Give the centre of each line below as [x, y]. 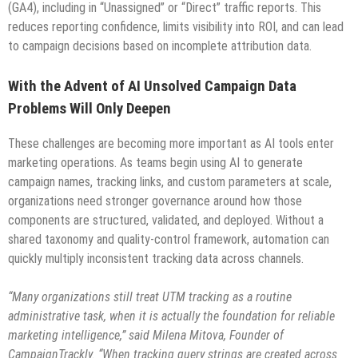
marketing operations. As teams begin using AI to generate [155, 163]
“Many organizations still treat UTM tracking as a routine [150, 297]
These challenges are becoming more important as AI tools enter [171, 144]
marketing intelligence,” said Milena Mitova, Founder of [146, 336]
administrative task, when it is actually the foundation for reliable [171, 316]
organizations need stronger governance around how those [155, 201]
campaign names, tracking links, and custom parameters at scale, [170, 182]
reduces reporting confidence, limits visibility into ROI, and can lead [176, 26]
